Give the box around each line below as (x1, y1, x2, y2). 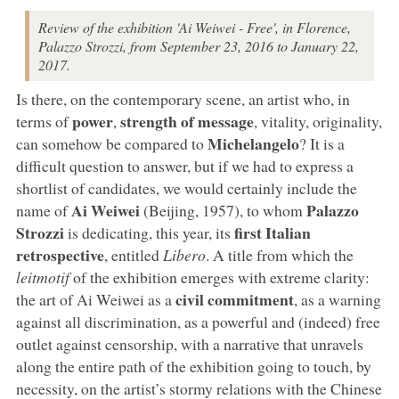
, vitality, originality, (253, 110, 382, 132)
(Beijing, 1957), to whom (139, 199, 306, 221)
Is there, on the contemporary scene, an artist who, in (15, 87, 350, 110)
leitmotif (15, 265, 69, 288)
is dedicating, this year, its (63, 221, 234, 243)
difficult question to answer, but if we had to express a (15, 154, 354, 176)
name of (15, 199, 71, 221)
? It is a (298, 132, 345, 154)
